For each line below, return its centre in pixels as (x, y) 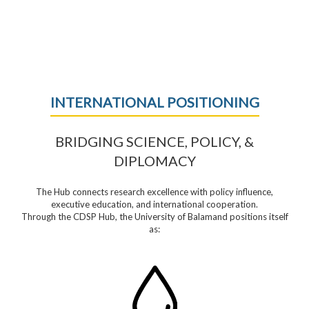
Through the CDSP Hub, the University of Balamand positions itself (154, 216)
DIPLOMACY (154, 160)
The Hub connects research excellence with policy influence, (154, 191)
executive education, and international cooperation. (154, 204)
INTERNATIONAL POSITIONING (154, 102)
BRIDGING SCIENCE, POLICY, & (154, 141)
